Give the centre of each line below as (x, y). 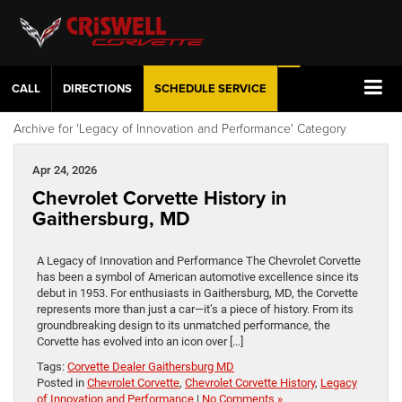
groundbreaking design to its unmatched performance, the (184, 325)
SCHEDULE (185, 88)
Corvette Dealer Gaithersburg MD (151, 366)
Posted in (62, 382)
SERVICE (241, 88)
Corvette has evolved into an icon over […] (140, 341)
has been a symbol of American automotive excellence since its (198, 276)
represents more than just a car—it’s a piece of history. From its (195, 309)
